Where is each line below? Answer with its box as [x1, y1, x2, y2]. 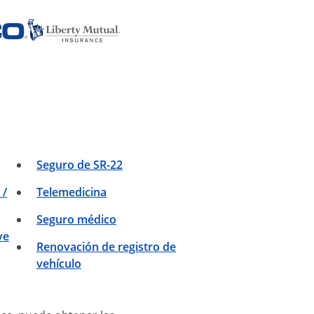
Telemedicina [36, 184, 107, 200]
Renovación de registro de [36, 239, 176, 255]
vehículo [36, 256, 81, 272]
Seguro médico [36, 212, 116, 228]
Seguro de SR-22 [36, 157, 123, 173]
